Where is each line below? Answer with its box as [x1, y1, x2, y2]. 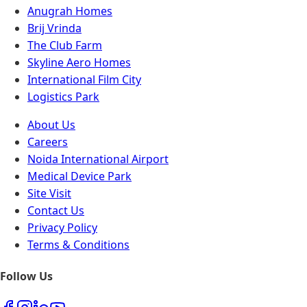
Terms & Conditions [27, 236, 130, 252]
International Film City [27, 71, 141, 87]
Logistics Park [27, 88, 99, 104]
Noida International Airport [27, 151, 169, 167]
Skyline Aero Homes [27, 54, 131, 70]
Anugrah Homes [27, 3, 112, 19]
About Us [27, 116, 75, 132]
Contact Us [27, 202, 84, 218]
